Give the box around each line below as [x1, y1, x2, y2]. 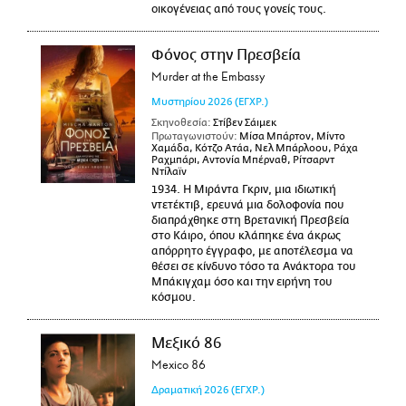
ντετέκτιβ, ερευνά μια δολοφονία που [150, 198, 344, 211]
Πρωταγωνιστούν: [150, 130, 237, 142]
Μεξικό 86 [150, 335, 222, 352]
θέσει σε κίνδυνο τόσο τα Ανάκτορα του [150, 260, 356, 273]
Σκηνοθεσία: [150, 116, 211, 129]
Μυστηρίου [150, 95, 206, 108]
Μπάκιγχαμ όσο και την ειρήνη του [150, 275, 333, 288]
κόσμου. [150, 291, 196, 304]
